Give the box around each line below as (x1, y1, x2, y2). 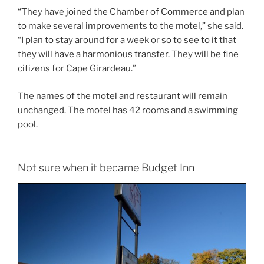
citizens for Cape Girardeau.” (18, 63, 136, 74)
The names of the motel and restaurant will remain (18, 90, 227, 101)
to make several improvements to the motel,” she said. (18, 21, 243, 32)
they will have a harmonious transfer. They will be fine (18, 49, 239, 60)
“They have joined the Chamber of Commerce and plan (18, 6, 245, 18)
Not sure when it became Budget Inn (18, 161, 194, 174)
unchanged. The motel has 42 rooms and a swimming (18, 104, 238, 115)
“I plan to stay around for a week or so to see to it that (18, 35, 236, 46)
